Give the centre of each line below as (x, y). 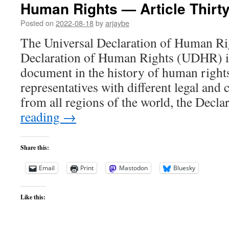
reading (42, 117)
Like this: (33, 197)
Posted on (37, 23)
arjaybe (117, 23)
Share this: (35, 147)
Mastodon (133, 168)
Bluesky (184, 168)
